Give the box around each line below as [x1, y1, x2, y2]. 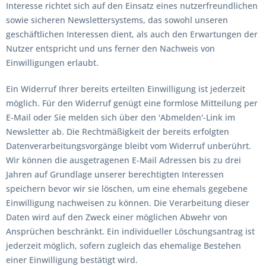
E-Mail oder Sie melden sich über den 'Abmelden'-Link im [6, 112, 235, 123]
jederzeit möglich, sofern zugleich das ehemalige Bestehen [6, 240, 241, 251]
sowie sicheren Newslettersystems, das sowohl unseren [6, 14, 228, 26]
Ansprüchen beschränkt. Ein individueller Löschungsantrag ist [6, 226, 255, 237]
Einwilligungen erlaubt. [6, 57, 99, 68]
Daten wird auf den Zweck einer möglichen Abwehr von [6, 211, 227, 223]
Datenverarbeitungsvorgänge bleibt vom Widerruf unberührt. [6, 140, 251, 151]
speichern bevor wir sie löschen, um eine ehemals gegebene [6, 183, 248, 194]
